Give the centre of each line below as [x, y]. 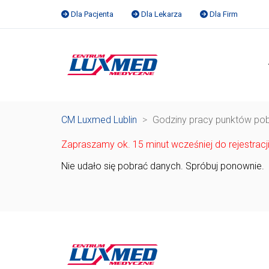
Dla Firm [224, 14]
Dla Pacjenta [92, 14]
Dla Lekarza [162, 14]
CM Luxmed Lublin [99, 120]
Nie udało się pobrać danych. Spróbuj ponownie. [163, 166]
